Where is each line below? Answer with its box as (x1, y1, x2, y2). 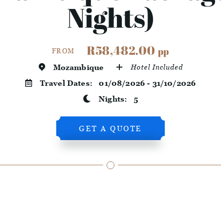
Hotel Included (131, 63, 184, 72)
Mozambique (53, 63, 104, 72)
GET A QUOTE (79, 124, 142, 133)
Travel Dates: (39, 78, 99, 88)
